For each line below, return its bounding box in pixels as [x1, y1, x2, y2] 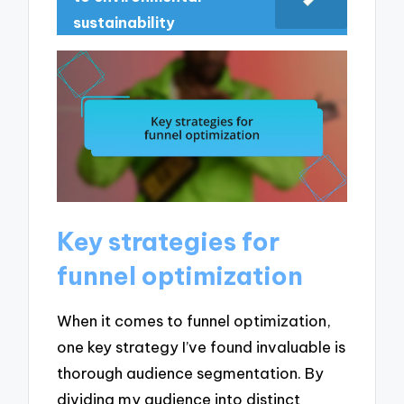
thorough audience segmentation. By [57, 363, 325, 382]
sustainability [73, 14, 176, 32]
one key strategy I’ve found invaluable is [57, 336, 346, 356]
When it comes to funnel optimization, [57, 310, 332, 330]
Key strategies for [57, 225, 280, 258]
